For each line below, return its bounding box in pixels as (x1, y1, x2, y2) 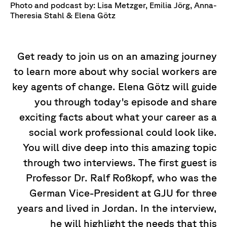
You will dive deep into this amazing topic (23, 141, 217, 154)
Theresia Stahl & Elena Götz (10, 11, 116, 20)
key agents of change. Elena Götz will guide (12, 81, 217, 93)
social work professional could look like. (29, 126, 217, 138)
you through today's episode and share (34, 96, 217, 108)
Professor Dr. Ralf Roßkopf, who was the (26, 172, 217, 184)
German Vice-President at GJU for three (29, 187, 217, 199)
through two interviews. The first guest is (23, 157, 217, 169)
